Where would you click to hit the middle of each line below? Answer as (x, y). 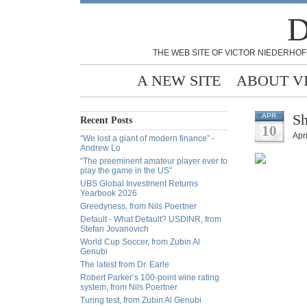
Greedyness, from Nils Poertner (138, 206)
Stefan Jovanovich (114, 229)
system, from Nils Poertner (129, 287)
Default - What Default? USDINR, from (151, 219)
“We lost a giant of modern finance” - (147, 138)
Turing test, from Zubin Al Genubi (141, 300)
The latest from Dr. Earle (125, 265)
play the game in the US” (126, 171)
